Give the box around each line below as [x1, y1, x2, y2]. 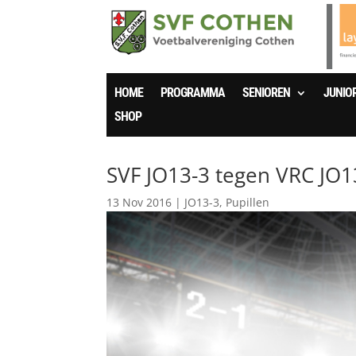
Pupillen [226, 194, 270, 210]
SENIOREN [242, 84, 291, 100]
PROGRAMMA [161, 84, 226, 100]
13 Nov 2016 [106, 194, 172, 210]
